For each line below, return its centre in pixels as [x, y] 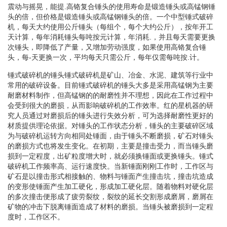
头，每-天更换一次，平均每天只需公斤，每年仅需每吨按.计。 [106, 57]
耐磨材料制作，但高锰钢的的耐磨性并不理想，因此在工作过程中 [110, 95]
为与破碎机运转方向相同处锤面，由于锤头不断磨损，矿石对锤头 [110, 136]
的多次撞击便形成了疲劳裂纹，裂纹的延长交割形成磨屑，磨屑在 [110, 196]
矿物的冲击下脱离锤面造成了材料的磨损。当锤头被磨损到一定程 [110, 206]
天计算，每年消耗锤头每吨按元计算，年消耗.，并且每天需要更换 [111, 37]
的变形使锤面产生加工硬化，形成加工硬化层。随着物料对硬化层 [110, 186]
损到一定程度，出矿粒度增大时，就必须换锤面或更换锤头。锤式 [110, 156]
